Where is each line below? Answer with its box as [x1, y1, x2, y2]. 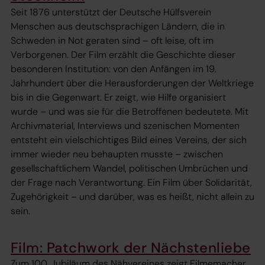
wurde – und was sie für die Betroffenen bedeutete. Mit [11, 105, 248, 118]
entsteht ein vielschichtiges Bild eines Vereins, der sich [11, 133, 247, 146]
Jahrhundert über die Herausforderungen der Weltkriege [11, 76, 254, 89]
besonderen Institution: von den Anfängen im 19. [11, 62, 216, 75]
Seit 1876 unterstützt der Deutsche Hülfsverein [11, 5, 211, 18]
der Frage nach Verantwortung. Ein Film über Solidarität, [11, 176, 252, 189]
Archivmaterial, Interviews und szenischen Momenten [11, 119, 240, 132]
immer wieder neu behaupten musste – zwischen [11, 147, 223, 160]
